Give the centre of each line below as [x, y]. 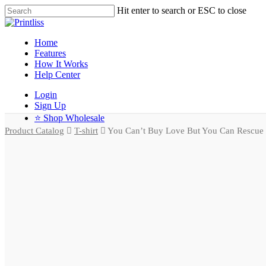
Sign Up [50, 105]
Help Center [57, 75]
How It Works [61, 64]
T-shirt [86, 131]
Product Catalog [34, 131]
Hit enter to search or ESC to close [182, 10]
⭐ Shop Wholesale [69, 118]
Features [50, 53]
